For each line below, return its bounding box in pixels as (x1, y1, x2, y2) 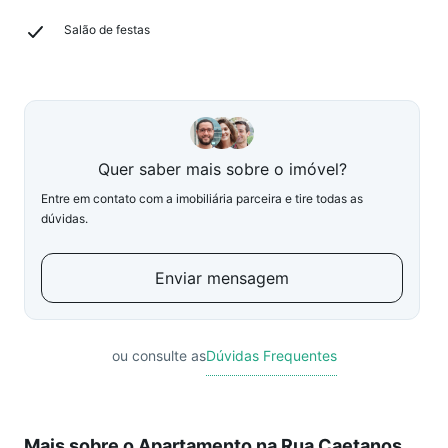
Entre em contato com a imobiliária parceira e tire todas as (41, 191, 363, 206)
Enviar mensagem (155, 268, 289, 288)
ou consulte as (111, 347, 206, 364)
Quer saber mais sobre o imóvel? (97, 159, 347, 179)
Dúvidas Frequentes (205, 347, 337, 364)
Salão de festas (64, 22, 150, 37)
